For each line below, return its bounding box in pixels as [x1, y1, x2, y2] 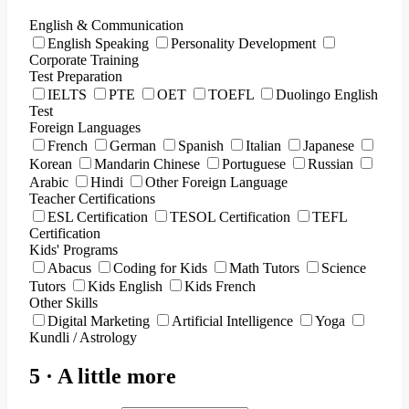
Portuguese [222, 156, 286, 173]
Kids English [88, 278, 163, 295]
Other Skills [29, 295, 98, 311]
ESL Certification [47, 209, 148, 225]
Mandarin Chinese [94, 156, 200, 173]
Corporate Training [29, 52, 139, 68]
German [110, 138, 156, 154]
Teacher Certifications [29, 191, 155, 207]
